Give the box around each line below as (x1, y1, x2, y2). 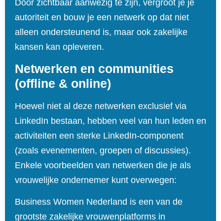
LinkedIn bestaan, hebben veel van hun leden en (15, 116, 206, 126)
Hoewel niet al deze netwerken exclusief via (15, 101, 186, 111)
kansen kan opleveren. (15, 41, 107, 52)
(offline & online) (15, 76, 111, 91)
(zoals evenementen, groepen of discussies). (15, 146, 191, 156)
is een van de (127, 197, 183, 207)
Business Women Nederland (15, 197, 127, 207)
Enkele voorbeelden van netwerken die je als (15, 160, 191, 171)
